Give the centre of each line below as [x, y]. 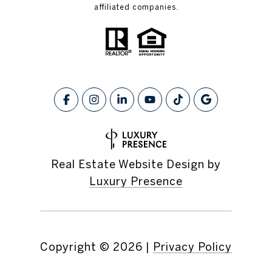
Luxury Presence [136, 181]
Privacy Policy [192, 246]
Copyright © [75, 246]
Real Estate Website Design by [136, 164]
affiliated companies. [136, 7]
